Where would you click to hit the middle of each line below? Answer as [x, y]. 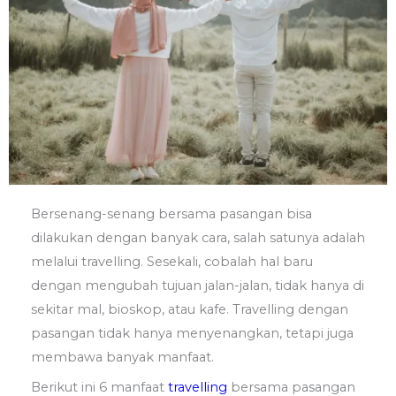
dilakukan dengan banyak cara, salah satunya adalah [198, 238]
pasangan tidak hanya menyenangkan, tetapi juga [192, 334]
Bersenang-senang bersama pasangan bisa [171, 214]
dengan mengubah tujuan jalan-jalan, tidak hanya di [198, 286]
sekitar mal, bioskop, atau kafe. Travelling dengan [190, 310]
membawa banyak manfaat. [122, 358]
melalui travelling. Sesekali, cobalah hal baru [172, 262]
